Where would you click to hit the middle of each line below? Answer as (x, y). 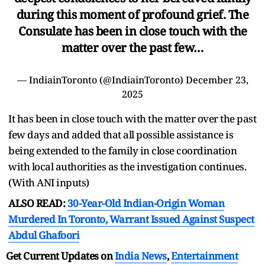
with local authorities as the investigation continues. (127, 166)
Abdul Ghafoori (44, 235)
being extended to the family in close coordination (122, 150)
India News (140, 256)
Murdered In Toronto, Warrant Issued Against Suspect (131, 219)
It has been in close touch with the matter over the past (132, 118)
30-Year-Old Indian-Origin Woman (146, 203)
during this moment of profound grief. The (132, 14)
